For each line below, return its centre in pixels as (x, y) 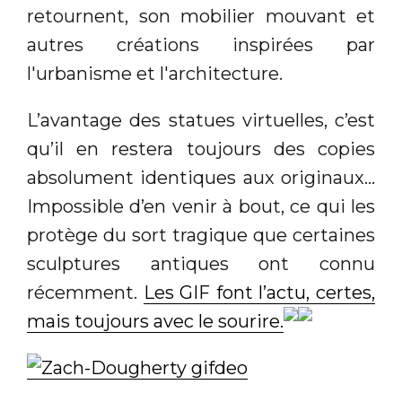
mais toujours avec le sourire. (155, 321)
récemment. (85, 293)
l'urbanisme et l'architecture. (155, 74)
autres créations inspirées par (201, 45)
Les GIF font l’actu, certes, (259, 293)
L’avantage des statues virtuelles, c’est (201, 120)
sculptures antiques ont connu (201, 264)
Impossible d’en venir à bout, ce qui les (201, 206)
